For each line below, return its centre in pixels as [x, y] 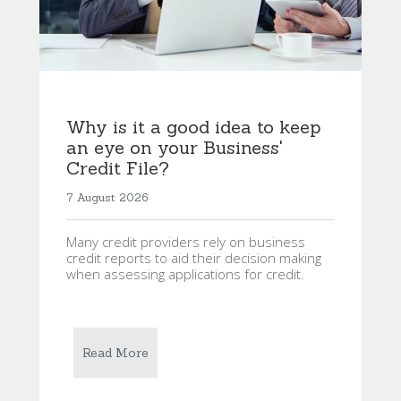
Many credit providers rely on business [186, 242]
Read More [115, 353]
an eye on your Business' [175, 148]
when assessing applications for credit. [185, 274]
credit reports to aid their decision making [194, 258]
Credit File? [118, 168]
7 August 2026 [107, 198]
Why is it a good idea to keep [193, 127]
